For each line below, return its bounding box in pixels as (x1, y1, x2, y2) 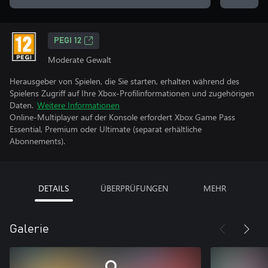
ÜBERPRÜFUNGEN (100, 182, 168, 194)
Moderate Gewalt (48, 54, 111, 65)
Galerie (10, 223, 49, 235)
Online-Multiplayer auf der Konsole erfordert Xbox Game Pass (10, 111, 235, 123)
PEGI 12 (54, 36, 81, 45)
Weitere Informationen (37, 99, 120, 111)
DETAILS (38, 182, 69, 194)
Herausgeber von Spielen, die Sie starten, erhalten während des (10, 75, 239, 87)
